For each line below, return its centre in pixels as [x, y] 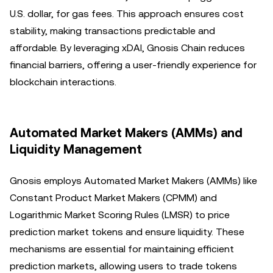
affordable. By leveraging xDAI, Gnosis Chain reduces [127, 48]
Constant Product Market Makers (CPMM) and [113, 198]
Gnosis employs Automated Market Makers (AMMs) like [133, 181]
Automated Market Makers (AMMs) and [126, 133]
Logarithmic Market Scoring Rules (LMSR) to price [120, 215]
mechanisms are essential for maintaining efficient [122, 249]
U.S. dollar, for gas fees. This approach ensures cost [127, 14]
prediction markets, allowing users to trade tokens [123, 266]
